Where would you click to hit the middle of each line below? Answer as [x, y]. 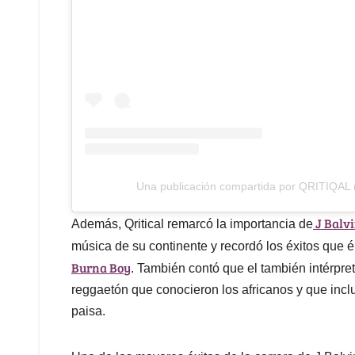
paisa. [88, 311]
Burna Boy [101, 268]
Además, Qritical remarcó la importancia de [192, 224]
